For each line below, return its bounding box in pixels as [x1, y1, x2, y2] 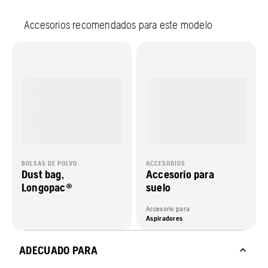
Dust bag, [22, 167, 64, 181]
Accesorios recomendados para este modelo [24, 18, 212, 32]
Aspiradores [146, 214, 183, 223]
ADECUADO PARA [19, 243, 98, 257]
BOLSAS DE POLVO [22, 160, 77, 167]
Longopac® [22, 181, 72, 194]
